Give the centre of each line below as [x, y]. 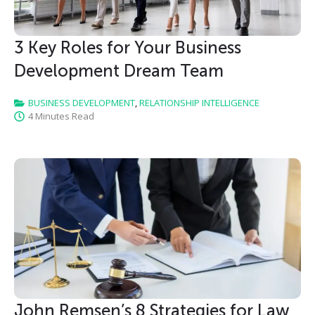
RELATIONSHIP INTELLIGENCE [199, 103]
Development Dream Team [119, 71]
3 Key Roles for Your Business [128, 48]
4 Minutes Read [61, 116]
